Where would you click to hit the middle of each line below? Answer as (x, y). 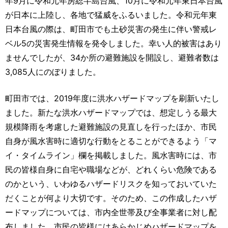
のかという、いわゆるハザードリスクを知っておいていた (111, 184)
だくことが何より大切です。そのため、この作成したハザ (111, 198)
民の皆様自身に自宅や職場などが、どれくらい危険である (111, 170)
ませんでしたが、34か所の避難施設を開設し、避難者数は (112, 58)
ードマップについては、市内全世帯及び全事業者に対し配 (111, 212)
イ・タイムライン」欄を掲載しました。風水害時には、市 (111, 155)
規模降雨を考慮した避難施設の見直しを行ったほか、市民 (111, 127)
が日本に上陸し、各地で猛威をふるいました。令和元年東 (111, 15)
